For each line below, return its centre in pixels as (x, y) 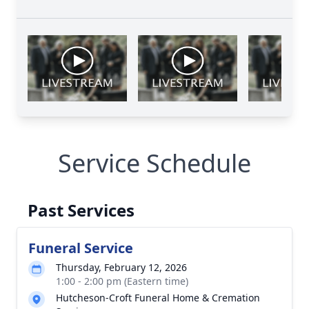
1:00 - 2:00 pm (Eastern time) (122, 281)
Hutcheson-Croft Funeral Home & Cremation (158, 298)
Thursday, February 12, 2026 (121, 267)
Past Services (81, 210)
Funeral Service (81, 248)
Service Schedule (154, 163)
